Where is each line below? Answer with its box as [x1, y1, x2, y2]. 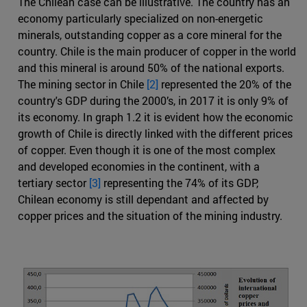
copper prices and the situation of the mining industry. [18, 208, 285, 223]
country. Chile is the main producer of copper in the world [18, 44, 296, 59]
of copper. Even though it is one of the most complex [18, 143, 275, 158]
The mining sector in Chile [18, 77, 147, 92]
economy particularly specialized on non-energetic [18, 11, 263, 26]
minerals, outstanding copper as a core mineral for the [18, 27, 282, 42]
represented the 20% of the [158, 77, 291, 92]
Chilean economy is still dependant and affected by [18, 192, 269, 207]
